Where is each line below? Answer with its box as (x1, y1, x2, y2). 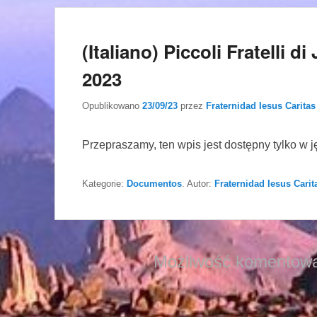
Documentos (127, 178, 182, 189)
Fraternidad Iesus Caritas (206, 100, 316, 111)
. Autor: (182, 178, 214, 189)
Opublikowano (82, 100, 142, 111)
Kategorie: (82, 178, 127, 189)
